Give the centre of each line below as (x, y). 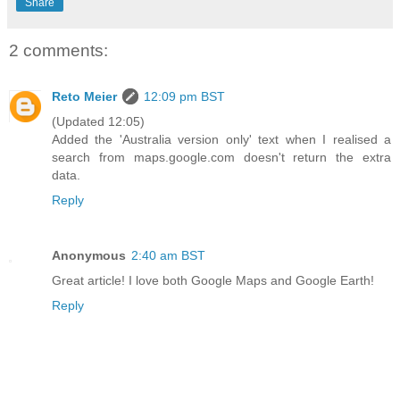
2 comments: (58, 50)
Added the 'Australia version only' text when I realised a (221, 140)
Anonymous (89, 256)
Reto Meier (84, 97)
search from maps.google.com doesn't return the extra (221, 158)
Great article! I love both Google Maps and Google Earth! (213, 281)
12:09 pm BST (184, 97)
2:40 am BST (168, 256)
